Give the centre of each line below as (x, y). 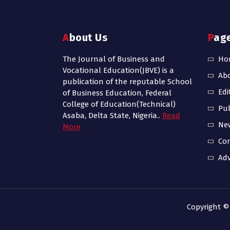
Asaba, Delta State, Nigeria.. (112, 116)
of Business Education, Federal (117, 93)
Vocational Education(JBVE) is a (118, 71)
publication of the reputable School (127, 82)
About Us (88, 38)
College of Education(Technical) (119, 104)
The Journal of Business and (114, 59)
